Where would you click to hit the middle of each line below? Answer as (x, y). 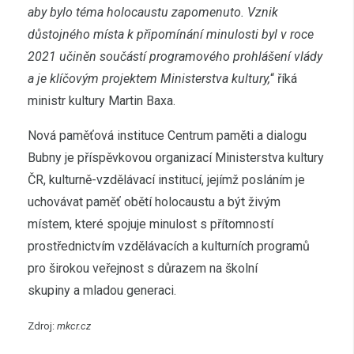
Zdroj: (42, 326)
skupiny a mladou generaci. (104, 290)
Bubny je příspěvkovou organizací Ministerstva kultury (176, 158)
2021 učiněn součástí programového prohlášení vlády (175, 56)
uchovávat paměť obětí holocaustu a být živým (154, 202)
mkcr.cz (74, 326)
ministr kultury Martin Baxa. (103, 101)
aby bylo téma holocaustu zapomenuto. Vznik (153, 12)
